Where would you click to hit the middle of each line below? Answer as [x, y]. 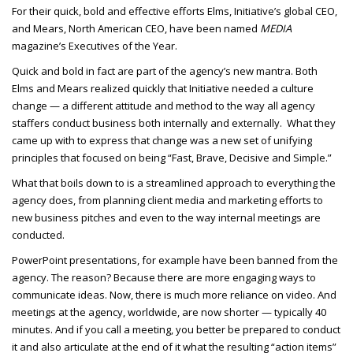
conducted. [39, 234]
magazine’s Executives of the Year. [95, 45]
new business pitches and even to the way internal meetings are [166, 217]
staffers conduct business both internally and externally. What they [174, 123]
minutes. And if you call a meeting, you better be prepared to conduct [176, 329]
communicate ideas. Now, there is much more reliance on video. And [174, 294]
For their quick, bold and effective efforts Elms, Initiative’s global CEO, [175, 11]
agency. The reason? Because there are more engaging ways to [164, 277]
